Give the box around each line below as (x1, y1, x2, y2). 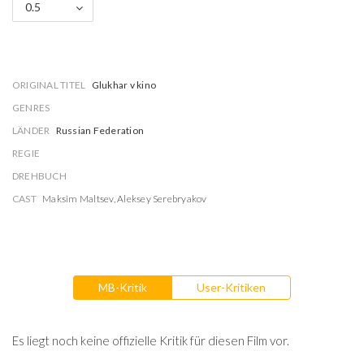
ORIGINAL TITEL (12, 79, 86, 91)
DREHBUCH (12, 170, 67, 182)
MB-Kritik (98, 280, 147, 294)
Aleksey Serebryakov (117, 193, 207, 205)
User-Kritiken (197, 280, 266, 294)
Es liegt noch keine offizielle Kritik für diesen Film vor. (12, 332, 289, 348)
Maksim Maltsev (42, 193, 114, 205)
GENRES (12, 102, 50, 114)
